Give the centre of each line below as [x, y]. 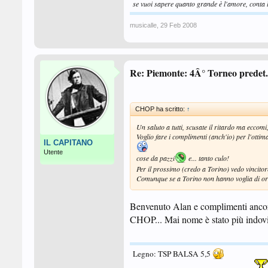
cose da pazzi [156, 158]
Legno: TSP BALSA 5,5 [173, 254]
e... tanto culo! [208, 158]
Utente [53, 152]
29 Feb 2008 [179, 25]
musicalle [143, 25]
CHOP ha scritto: [161, 109]
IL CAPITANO [68, 143]
